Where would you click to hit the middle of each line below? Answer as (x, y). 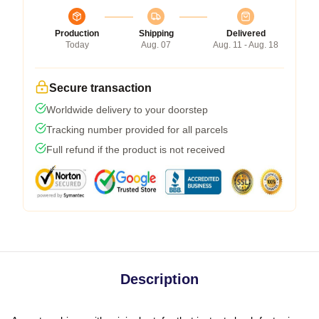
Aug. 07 (156, 45)
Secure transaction (100, 88)
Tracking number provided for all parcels (137, 129)
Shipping (156, 33)
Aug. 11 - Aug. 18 (246, 45)
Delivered (246, 33)
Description (159, 279)
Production (77, 33)
